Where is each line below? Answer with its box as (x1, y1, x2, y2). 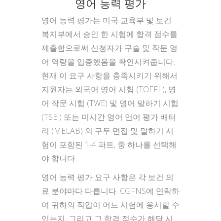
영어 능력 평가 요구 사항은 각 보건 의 (41, 172, 174, 183)
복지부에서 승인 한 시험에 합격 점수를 (41, 29, 178, 39)
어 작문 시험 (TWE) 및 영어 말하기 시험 (41, 98, 179, 109)
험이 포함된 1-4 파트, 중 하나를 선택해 (41, 139, 177, 150)
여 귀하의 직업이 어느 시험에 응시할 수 (41, 199, 180, 210)
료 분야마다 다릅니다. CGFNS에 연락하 (41, 185, 180, 196)
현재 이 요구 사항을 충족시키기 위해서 (41, 70, 178, 81)
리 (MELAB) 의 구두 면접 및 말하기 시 (41, 125, 174, 136)
